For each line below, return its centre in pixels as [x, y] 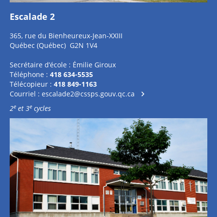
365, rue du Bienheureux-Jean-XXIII [66, 36]
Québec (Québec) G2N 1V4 [54, 45]
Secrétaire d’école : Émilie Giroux [63, 65]
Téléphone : [30, 74]
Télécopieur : [32, 84]
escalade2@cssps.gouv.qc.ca [88, 94]
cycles [41, 108]
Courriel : [26, 94]
